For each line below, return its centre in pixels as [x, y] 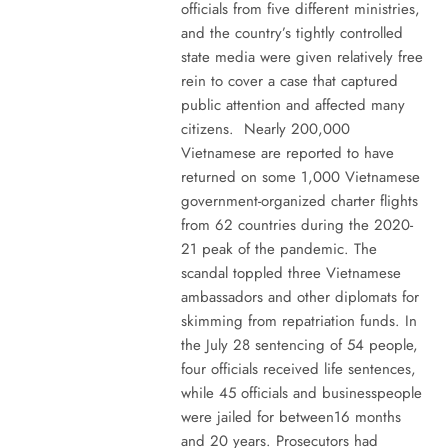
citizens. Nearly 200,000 [265, 128]
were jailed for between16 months [290, 416]
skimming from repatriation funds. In [298, 320]
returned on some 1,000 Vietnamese [300, 176]
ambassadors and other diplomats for [299, 296]
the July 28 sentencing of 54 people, [299, 344]
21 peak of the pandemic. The [278, 248]
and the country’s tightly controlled [291, 32]
